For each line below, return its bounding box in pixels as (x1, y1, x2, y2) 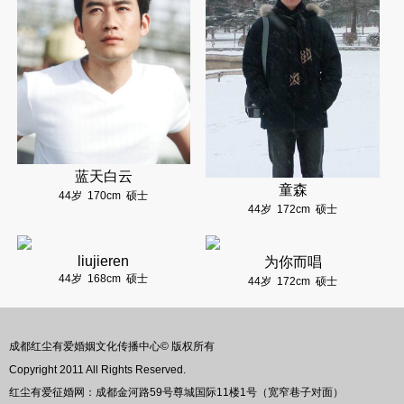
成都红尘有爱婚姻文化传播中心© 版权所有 (9, 340, 215, 353)
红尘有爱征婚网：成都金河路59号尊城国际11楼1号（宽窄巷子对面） (9, 386, 344, 399)
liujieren (78, 253, 130, 270)
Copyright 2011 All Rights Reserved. (9, 363, 186, 377)
